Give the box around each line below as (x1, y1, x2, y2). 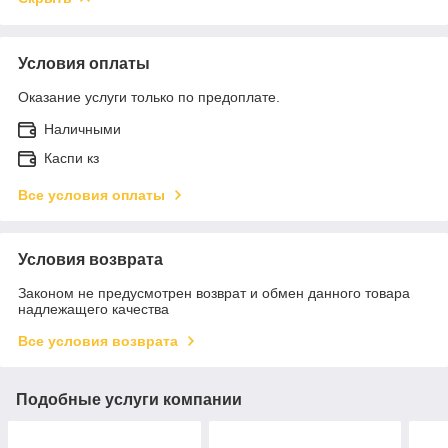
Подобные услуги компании (16, 390, 242, 408)
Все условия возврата (18, 332, 178, 349)
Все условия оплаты (18, 186, 165, 203)
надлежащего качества (18, 300, 169, 317)
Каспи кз (44, 149, 99, 166)
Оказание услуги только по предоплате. (18, 88, 280, 105)
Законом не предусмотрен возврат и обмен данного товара (18, 284, 410, 301)
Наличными (44, 120, 121, 137)
